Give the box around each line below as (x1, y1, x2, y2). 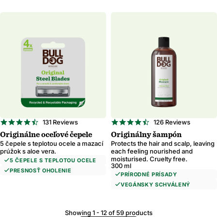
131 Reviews (43, 118, 78, 126)
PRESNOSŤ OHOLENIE (10, 167, 72, 174)
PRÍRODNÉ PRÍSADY (121, 171, 177, 178)
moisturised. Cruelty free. (111, 155, 187, 163)
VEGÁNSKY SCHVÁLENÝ (121, 181, 190, 188)
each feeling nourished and (111, 147, 193, 155)
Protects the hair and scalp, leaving (111, 139, 215, 147)
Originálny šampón (111, 131, 182, 139)
